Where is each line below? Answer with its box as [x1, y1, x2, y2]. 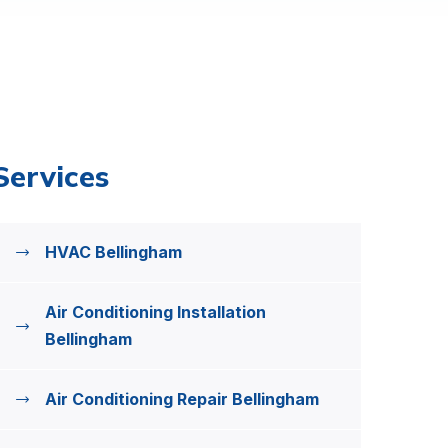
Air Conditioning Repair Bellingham [45, 389, 319, 409]
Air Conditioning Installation [45, 302, 266, 322]
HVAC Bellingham [45, 242, 182, 262]
